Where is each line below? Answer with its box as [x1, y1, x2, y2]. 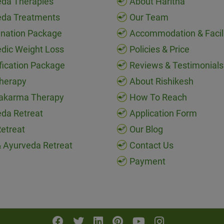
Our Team [129, 12, 168, 23]
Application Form [129, 108, 197, 119]
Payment [129, 156, 165, 167]
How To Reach [129, 92, 187, 103]
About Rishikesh [129, 76, 193, 87]
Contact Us [129, 140, 173, 151]
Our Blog [129, 124, 163, 135]
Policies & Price [129, 44, 189, 55]
